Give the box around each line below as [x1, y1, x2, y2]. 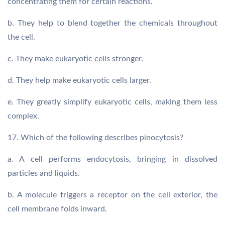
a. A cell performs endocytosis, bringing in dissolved [8, 155, 217, 163]
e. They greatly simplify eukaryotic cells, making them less [8, 98, 217, 106]
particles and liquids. [8, 169, 80, 177]
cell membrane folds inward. [8, 205, 107, 213]
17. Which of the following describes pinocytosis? [8, 134, 183, 142]
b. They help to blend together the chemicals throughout [8, 19, 217, 27]
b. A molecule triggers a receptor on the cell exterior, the [8, 191, 217, 199]
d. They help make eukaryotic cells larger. [8, 76, 151, 84]
